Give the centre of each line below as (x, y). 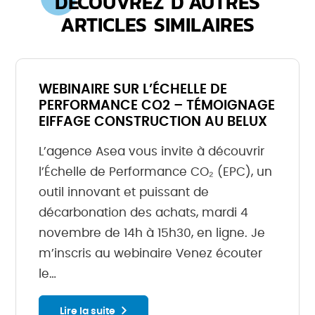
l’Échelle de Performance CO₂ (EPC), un (156, 172)
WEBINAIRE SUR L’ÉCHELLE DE (133, 90)
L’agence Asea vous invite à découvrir (152, 152)
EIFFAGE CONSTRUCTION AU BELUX (153, 122)
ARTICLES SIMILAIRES (157, 25)
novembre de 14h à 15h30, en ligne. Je (152, 233)
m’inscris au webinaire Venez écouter (151, 253)
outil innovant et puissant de (124, 192)
